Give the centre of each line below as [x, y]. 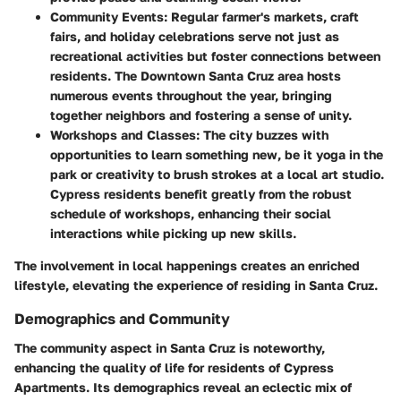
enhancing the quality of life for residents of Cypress [174, 367]
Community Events [107, 17]
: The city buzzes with [262, 135]
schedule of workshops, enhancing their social [191, 214]
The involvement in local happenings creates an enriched [187, 266]
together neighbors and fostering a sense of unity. [201, 115]
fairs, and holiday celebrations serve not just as [195, 37]
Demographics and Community [122, 319]
